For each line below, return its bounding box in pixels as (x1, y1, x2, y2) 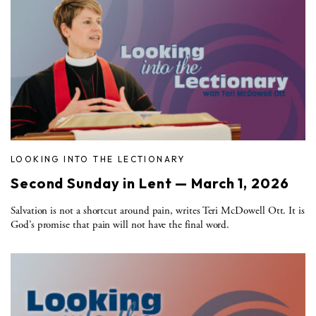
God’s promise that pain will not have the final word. (11, 217, 230, 231)
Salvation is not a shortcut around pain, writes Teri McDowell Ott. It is (11, 203, 305, 217)
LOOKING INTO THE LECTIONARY (11, 153, 186, 164)
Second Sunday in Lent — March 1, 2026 (11, 174, 289, 192)
